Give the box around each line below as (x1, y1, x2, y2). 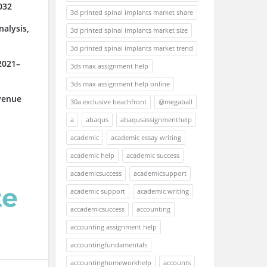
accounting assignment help (70, 222, 157, 231)
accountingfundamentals (70, 240, 147, 249)
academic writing (137, 187, 189, 195)
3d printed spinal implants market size (70, 26, 188, 35)
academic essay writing (111, 133, 181, 142)
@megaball (159, 97, 193, 106)
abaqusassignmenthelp (120, 115, 192, 124)
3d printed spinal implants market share (70, 8, 193, 17)
